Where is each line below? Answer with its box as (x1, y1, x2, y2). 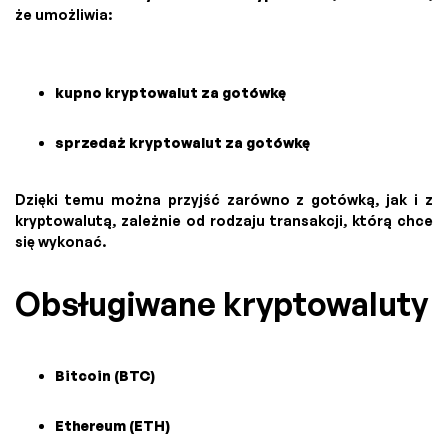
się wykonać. (15, 232, 106, 250)
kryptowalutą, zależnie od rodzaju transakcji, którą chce (15, 211, 433, 229)
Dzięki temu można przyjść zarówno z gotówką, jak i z (15, 190, 433, 208)
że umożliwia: (15, 5, 112, 23)
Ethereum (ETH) (55, 416, 170, 434)
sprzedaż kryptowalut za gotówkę (55, 133, 310, 151)
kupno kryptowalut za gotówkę (55, 83, 286, 101)
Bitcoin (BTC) (55, 366, 155, 384)
